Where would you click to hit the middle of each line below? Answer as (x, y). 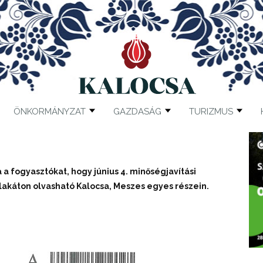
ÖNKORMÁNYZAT (49, 112)
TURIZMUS (211, 112)
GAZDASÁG (137, 112)
